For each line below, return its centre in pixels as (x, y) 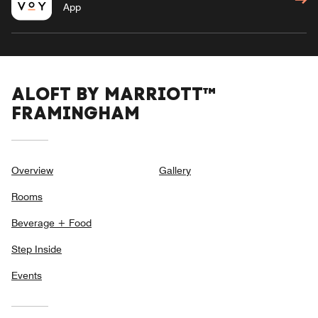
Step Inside (37, 249)
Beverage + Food (51, 223)
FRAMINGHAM (76, 113)
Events (27, 275)
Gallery (175, 170)
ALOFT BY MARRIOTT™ (114, 93)
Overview (32, 170)
